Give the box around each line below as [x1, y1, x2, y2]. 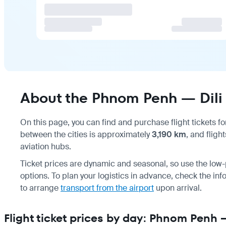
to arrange [20, 182, 61, 193]
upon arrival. [154, 182, 202, 193]
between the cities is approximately [20, 129, 152, 140]
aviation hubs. [20, 141, 71, 152]
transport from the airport [61, 182, 154, 193]
